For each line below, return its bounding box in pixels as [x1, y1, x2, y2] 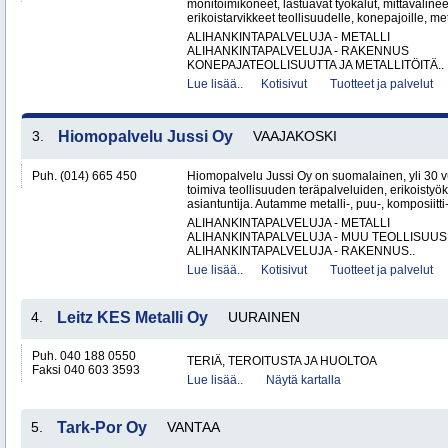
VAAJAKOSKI [253, 128, 337, 144]
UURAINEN [228, 309, 300, 325]
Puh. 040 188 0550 [32, 349, 136, 363]
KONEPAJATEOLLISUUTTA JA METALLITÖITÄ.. [187, 58, 444, 72]
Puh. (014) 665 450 [32, 169, 137, 183]
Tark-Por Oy [57, 419, 147, 436]
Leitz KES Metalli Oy [57, 309, 208, 326]
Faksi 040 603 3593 [32, 363, 140, 377]
